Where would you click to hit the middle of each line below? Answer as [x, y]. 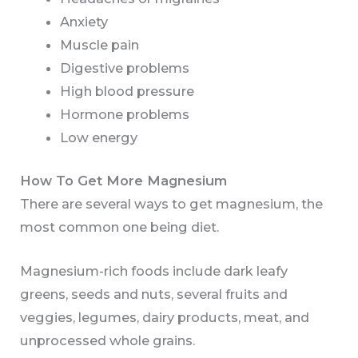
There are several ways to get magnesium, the [172, 203]
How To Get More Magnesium [124, 180]
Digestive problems [124, 68]
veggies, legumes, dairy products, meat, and [165, 318]
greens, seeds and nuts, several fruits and [154, 294]
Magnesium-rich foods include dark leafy [154, 271]
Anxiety [84, 22]
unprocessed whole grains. [108, 341]
